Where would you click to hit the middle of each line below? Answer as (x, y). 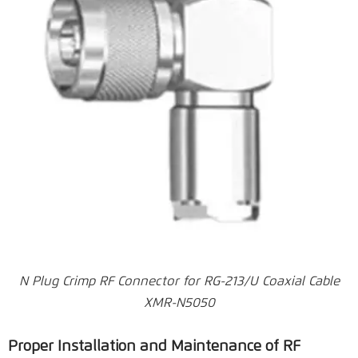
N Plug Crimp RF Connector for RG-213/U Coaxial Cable (179, 281)
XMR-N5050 (179, 303)
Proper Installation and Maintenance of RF (154, 346)
